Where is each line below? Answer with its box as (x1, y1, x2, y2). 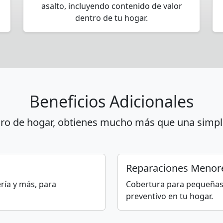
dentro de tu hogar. (75, 12, 148, 23)
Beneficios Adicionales (29, 91, 194, 112)
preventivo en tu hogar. (126, 191, 213, 202)
